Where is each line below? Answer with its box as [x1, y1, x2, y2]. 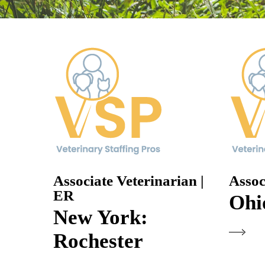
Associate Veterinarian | [53, 172, 205, 189]
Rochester [53, 229, 144, 253]
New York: [53, 205, 148, 229]
